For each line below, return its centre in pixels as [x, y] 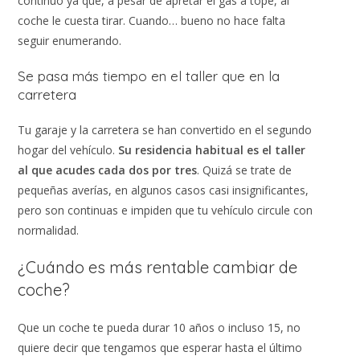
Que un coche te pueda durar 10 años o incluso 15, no [160, 327]
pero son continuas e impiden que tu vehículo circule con [166, 210]
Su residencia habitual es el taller [212, 149]
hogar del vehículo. [68, 149]
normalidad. [49, 230]
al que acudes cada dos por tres [108, 170]
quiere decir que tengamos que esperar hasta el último [160, 347]
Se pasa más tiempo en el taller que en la [149, 76]
